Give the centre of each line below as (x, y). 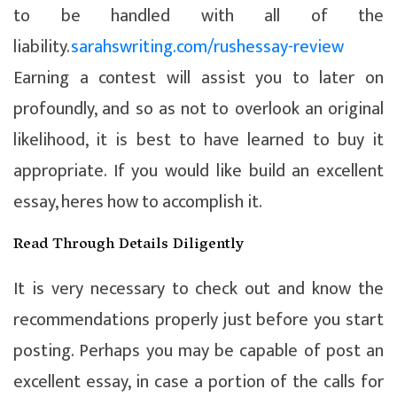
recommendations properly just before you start (198, 319)
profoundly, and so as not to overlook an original (198, 109)
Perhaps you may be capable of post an (229, 350)
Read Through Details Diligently (128, 245)
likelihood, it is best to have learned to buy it (198, 140)
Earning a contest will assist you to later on (198, 78)
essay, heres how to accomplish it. (138, 202)
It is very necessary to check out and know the (198, 288)
